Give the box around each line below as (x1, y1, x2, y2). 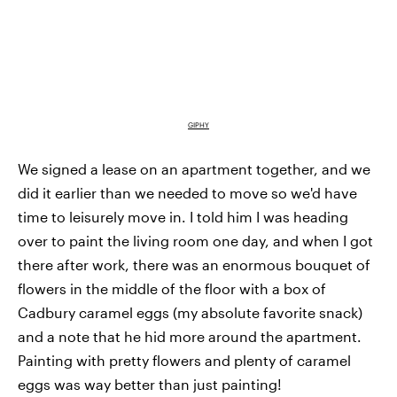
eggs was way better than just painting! (18, 376, 282, 393)
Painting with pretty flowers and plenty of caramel (18, 352, 351, 370)
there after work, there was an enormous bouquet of (18, 256, 370, 274)
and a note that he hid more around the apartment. (18, 328, 362, 346)
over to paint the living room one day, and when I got (18, 232, 373, 250)
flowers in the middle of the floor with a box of (18, 280, 326, 298)
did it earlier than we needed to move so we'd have (18, 184, 357, 202)
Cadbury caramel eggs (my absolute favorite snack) (18, 304, 362, 322)
